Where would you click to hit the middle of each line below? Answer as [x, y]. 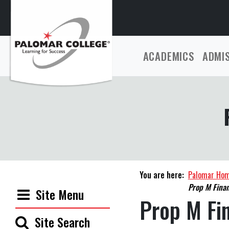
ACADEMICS [168, 56]
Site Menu [60, 194]
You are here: [162, 175]
